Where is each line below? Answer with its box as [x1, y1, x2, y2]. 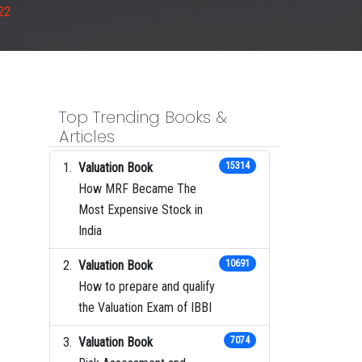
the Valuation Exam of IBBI [78, 299, 212, 315]
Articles [59, 124, 115, 148]
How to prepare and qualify [78, 278, 215, 294]
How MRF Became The [78, 180, 196, 196]
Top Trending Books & [59, 105, 227, 128]
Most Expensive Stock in [78, 201, 203, 217]
